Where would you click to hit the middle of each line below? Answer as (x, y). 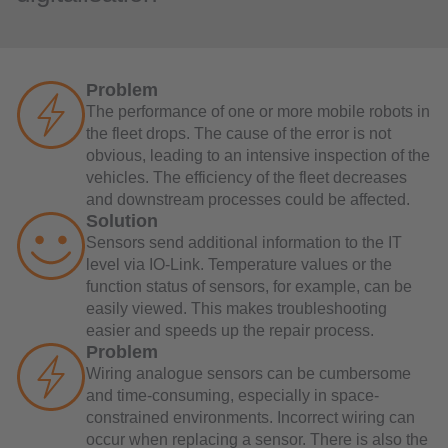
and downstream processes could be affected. (248, 199)
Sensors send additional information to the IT (244, 242)
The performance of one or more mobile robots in (258, 111)
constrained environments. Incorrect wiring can (250, 417)
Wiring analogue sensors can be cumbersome (248, 373)
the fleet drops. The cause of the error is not (238, 133)
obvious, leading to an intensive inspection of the (258, 155)
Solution (122, 220)
